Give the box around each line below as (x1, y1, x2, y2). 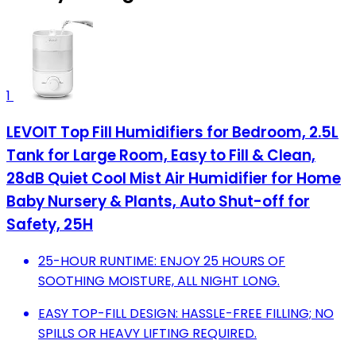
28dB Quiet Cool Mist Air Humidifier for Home (6, 168, 341, 190)
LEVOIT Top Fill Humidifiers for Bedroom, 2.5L (6, 122, 339, 144)
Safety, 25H (6, 214, 93, 236)
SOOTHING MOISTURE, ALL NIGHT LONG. (38, 271, 280, 290)
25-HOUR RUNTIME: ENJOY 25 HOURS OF (38, 251, 285, 270)
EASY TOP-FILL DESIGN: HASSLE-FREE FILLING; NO (38, 304, 334, 323)
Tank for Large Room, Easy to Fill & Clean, (6, 145, 315, 167)
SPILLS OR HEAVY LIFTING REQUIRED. (38, 323, 257, 342)
